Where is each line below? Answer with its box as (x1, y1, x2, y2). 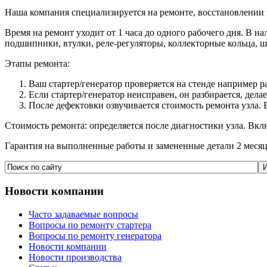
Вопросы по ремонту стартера (29, 219, 151, 230)
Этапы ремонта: (5, 58, 70, 69)
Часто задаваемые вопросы (29, 209, 138, 219)
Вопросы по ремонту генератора (29, 230, 162, 241)
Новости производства (29, 252, 122, 262)
